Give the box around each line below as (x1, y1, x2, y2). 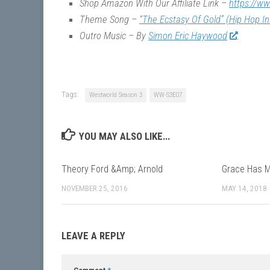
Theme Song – (80, 13, 139, 26)
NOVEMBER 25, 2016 (61, 184, 128, 193)
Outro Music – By (80, 30, 148, 42)
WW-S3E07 (154, 91, 182, 99)
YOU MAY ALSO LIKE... (79, 130, 171, 143)
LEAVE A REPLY (61, 230, 125, 242)
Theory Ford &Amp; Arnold (61, 163, 163, 175)
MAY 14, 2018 (222, 184, 268, 193)
